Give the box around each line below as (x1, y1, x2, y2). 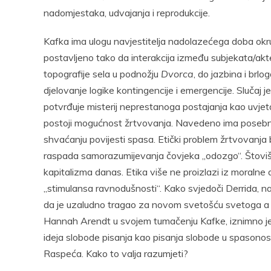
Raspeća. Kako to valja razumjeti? (44, 247, 188, 260)
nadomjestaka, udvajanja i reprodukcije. (44, 7, 210, 19)
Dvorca (161, 68, 194, 80)
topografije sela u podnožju (44, 68, 161, 80)
